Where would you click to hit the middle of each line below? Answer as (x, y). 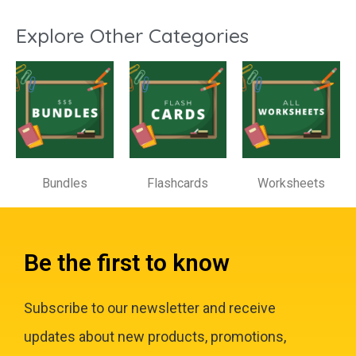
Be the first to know (127, 263)
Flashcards (178, 184)
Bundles (64, 184)
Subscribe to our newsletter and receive (150, 308)
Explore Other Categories (132, 35)
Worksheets (292, 184)
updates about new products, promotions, (155, 337)
